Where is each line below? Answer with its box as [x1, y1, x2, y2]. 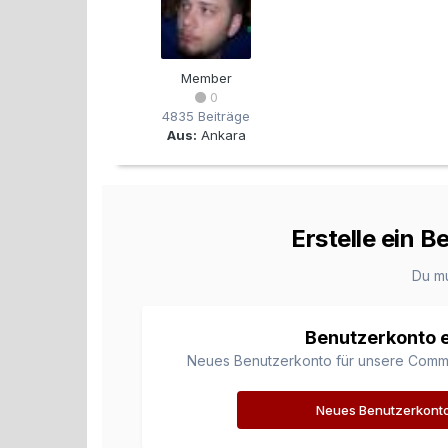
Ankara [196, 127, 246, 143]
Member [180, 70, 232, 86]
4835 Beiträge [162, 108, 250, 124]
